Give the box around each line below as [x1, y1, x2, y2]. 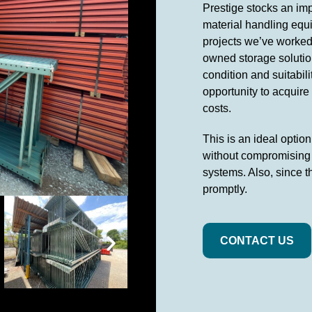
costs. [203, 102, 232, 114]
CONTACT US [220, 234, 295, 247]
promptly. [203, 182, 248, 195]
